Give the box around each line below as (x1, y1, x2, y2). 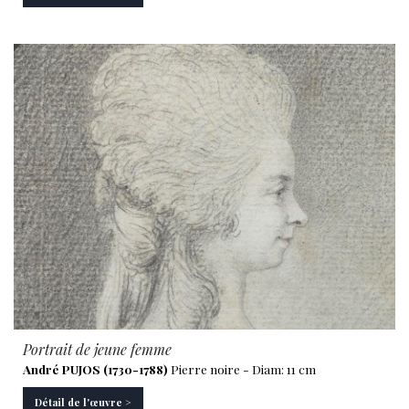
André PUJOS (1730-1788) (23, 361, 168, 377)
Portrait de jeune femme (23, 340, 172, 359)
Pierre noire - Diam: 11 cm (168, 361, 316, 377)
